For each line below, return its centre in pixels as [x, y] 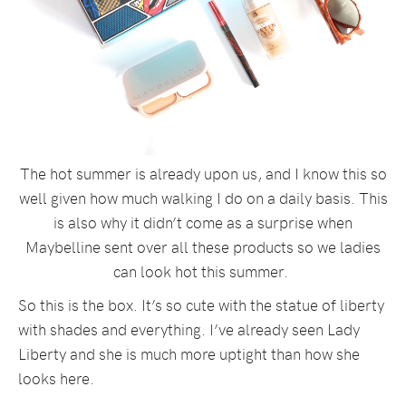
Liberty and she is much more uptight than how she [189, 353]
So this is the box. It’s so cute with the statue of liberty [201, 304]
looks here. [56, 378]
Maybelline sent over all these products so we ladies [203, 246]
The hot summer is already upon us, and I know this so [203, 173]
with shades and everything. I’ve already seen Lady [189, 329]
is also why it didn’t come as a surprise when [203, 222]
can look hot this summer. [203, 271]
